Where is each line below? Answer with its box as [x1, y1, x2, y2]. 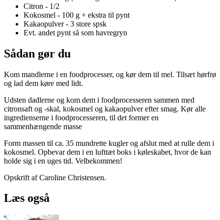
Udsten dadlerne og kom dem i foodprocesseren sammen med [4, 95, 194, 104]
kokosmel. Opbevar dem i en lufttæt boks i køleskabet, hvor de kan [4, 147, 211, 156]
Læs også [4, 192, 50, 205]
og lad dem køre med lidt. [4, 79, 83, 87]
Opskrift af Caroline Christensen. [4, 173, 106, 182]
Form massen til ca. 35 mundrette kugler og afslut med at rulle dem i [4, 138, 214, 147]
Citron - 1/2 [24, 1, 59, 10]
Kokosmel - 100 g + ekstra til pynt [24, 10, 130, 19]
